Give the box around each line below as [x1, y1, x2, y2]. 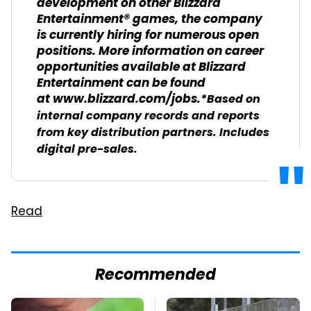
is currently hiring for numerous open [37, 26, 259, 46]
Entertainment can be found [37, 74, 205, 94]
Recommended [95, 263, 216, 289]
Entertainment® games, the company [37, 10, 262, 30]
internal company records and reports [37, 107, 260, 126]
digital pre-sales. [37, 140, 137, 160]
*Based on [201, 90, 260, 110]
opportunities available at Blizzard [37, 58, 246, 78]
